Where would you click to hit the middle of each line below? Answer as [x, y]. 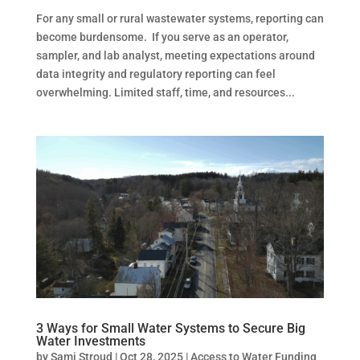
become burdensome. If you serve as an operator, [162, 37]
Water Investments [90, 341]
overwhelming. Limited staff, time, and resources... [165, 93]
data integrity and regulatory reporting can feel [155, 74]
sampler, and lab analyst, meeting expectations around [175, 56]
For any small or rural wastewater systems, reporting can [180, 19]
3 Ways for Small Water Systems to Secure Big [170, 328]
